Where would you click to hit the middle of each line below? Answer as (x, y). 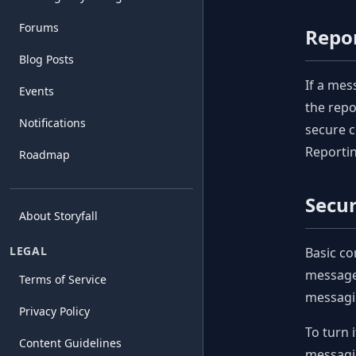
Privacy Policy (54, 311)
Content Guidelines (70, 343)
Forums (39, 27)
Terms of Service (63, 279)
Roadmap (44, 155)
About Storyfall (58, 216)
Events (37, 91)
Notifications (52, 123)
